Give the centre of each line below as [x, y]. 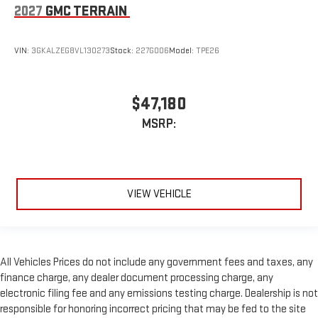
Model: [182, 50]
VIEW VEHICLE [159, 194]
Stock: [123, 50]
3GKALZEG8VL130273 [71, 50]
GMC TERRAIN [86, 11]
